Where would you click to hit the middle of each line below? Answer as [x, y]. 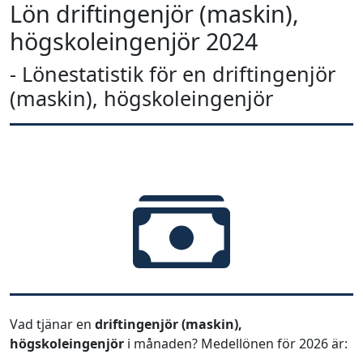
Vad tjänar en [52, 324]
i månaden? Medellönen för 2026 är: [237, 344]
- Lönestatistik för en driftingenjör [173, 74]
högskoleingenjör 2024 [134, 41]
